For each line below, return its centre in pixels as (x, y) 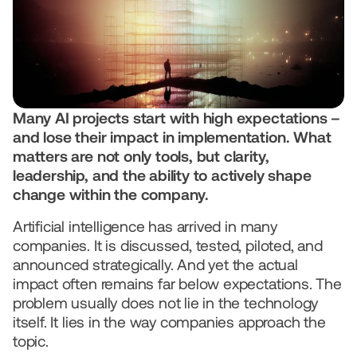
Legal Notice (71, 41)
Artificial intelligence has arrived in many (145, 226)
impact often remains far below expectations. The (177, 284)
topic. (31, 341)
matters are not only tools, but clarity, (141, 156)
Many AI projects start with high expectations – (177, 118)
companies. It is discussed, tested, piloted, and (168, 245)
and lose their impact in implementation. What (172, 137)
